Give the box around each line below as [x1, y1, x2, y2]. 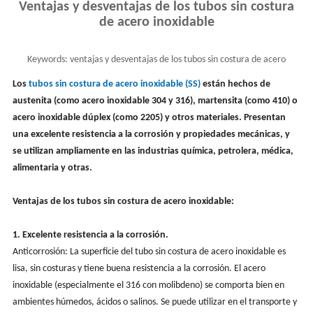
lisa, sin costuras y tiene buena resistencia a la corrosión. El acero [12, 263, 265, 274]
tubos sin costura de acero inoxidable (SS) [28, 78, 201, 89]
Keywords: [27, 54, 68, 65]
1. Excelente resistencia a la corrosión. [12, 229, 168, 240]
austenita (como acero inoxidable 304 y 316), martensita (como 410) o [12, 95, 298, 106]
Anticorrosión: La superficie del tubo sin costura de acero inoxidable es [12, 246, 286, 257]
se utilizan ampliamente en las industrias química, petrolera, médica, [12, 145, 293, 156]
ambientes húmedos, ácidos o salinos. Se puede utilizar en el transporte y [12, 296, 297, 307]
